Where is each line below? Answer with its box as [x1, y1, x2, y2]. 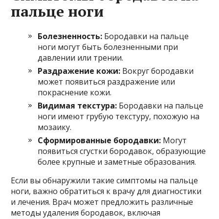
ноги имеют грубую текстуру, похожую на [38, 111, 200, 122]
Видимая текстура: [38, 100, 117, 111]
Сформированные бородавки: [38, 135, 161, 146]
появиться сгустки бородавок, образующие [38, 146, 206, 157]
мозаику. [38, 122, 72, 133]
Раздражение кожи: [38, 66, 121, 77]
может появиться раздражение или [38, 76, 175, 88]
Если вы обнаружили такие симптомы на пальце [11, 175, 198, 186]
